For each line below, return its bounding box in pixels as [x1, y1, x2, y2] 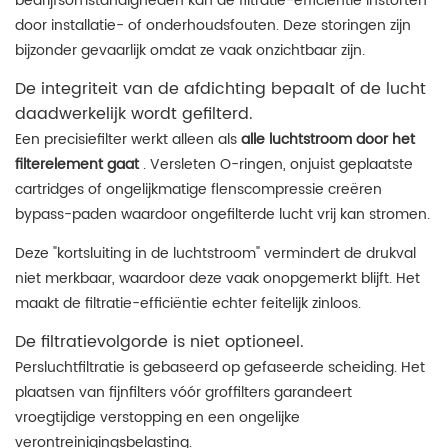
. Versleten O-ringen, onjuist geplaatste [139, 153, 413, 176]
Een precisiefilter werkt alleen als [15, 128, 241, 151]
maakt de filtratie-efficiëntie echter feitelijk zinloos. [15, 292, 361, 315]
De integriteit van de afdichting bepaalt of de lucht [15, 76, 426, 103]
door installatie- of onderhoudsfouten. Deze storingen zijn [15, 14, 411, 37]
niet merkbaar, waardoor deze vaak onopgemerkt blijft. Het [15, 267, 420, 290]
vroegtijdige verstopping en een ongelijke [15, 406, 300, 429]
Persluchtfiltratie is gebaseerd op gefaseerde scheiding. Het [15, 356, 425, 379]
